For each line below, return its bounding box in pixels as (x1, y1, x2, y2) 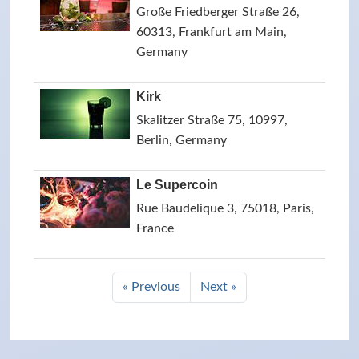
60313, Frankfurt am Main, (136, 26, 287, 38)
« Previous (123, 280, 180, 293)
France (136, 222, 174, 235)
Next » (200, 280, 236, 293)
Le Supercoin (136, 178, 218, 192)
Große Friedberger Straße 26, (136, 6, 300, 18)
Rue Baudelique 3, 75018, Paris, (136, 202, 314, 215)
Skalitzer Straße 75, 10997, (136, 114, 288, 127)
